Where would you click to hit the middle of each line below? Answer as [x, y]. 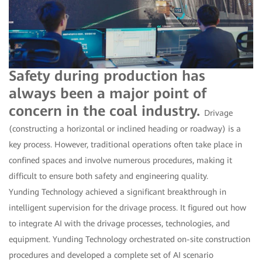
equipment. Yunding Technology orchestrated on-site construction [130, 239]
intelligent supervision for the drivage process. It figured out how [127, 207]
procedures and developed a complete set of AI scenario [111, 255]
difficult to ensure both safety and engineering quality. [108, 176]
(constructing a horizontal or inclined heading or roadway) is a [125, 128]
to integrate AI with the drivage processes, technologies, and [119, 223]
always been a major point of [108, 93]
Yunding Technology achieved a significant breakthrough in [118, 192]
